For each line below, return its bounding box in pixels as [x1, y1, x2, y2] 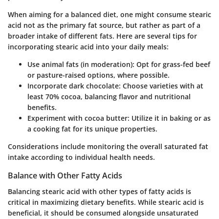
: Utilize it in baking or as [128, 113, 211, 123]
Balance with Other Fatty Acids [8, 170, 122, 181]
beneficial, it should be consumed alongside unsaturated [8, 208, 198, 218]
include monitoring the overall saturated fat [59, 142, 208, 152]
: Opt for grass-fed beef [132, 60, 210, 69]
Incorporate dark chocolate [27, 81, 119, 91]
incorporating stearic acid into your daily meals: [8, 42, 169, 52]
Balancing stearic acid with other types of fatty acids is [8, 186, 191, 196]
